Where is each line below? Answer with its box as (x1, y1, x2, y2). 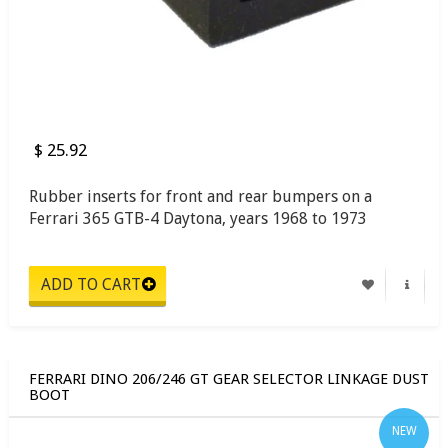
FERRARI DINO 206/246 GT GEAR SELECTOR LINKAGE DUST (29, 369, 429, 388)
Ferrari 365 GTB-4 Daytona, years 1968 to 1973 (29, 208, 367, 228)
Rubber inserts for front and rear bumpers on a (29, 186, 372, 206)
